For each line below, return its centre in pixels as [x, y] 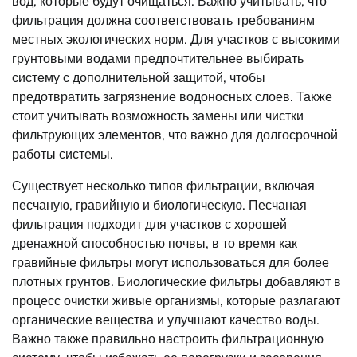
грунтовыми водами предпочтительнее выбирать [158, 59]
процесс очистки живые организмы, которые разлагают [176, 301]
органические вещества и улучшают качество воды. [166, 320]
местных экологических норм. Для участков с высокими [176, 39]
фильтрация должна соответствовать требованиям [163, 20]
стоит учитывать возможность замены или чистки [158, 116]
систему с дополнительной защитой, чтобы [139, 78]
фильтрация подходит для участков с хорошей [149, 224]
